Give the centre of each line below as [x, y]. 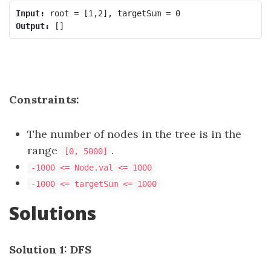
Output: [32, 26]
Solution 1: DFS [50, 250]
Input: [30, 13]
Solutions [53, 213]
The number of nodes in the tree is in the [134, 134]
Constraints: [44, 100]
